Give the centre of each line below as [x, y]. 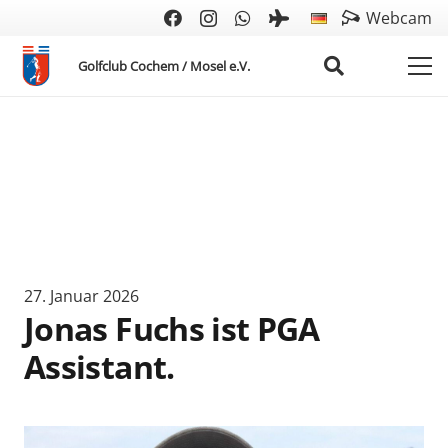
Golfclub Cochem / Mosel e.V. [164, 65]
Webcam [399, 18]
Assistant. [99, 366]
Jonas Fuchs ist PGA [172, 328]
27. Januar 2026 [81, 295]
